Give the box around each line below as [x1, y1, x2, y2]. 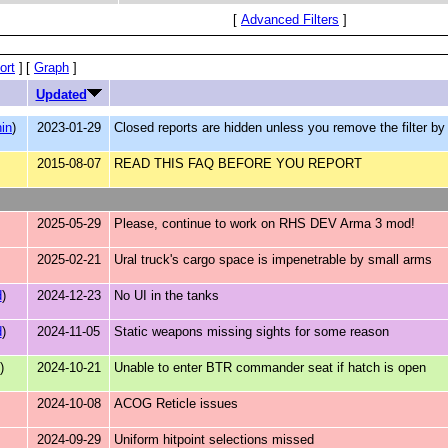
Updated [35, 87, 87, 102]
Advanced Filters [241, 12, 339, 27]
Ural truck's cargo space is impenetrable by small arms [114, 252, 432, 267]
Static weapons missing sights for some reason [114, 324, 389, 339]
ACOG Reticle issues [114, 396, 238, 411]
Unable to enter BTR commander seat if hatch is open [114, 360, 426, 375]
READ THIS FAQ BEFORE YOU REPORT [114, 156, 362, 171]
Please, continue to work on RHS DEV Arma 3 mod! [114, 216, 415, 231]
